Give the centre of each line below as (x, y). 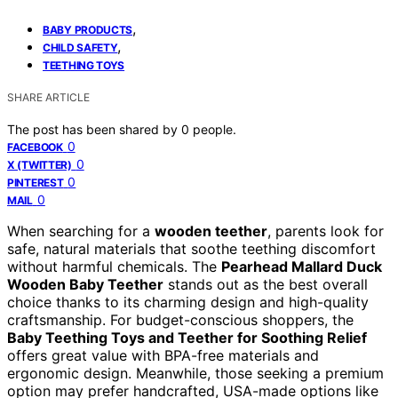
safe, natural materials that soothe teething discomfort (191, 248)
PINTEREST (36, 182)
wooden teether (211, 231)
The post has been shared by (94, 129)
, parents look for (326, 231)
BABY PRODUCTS (88, 29)
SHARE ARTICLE (48, 97)
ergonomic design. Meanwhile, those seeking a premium (195, 373)
